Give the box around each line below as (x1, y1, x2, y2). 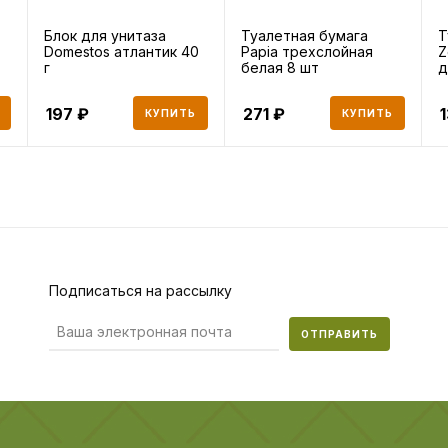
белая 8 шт (240, 58, 319, 76)
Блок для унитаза (44, 26, 167, 44)
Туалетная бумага (240, 26, 368, 44)
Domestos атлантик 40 (44, 42, 200, 60)
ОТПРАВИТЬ (300, 327, 378, 340)
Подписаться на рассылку (48, 281, 232, 299)
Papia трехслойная (240, 42, 373, 60)
